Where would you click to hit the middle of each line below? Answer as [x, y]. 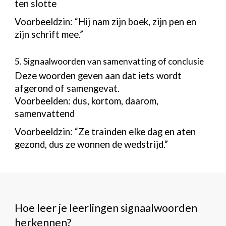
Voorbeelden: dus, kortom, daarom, [87, 101]
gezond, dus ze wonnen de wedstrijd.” [92, 145]
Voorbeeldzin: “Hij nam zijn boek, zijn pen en [106, 21]
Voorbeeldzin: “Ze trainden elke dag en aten [105, 132]
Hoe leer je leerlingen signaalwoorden [106, 208]
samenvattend [45, 114]
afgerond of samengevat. [67, 89]
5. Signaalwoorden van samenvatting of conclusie [109, 62]
